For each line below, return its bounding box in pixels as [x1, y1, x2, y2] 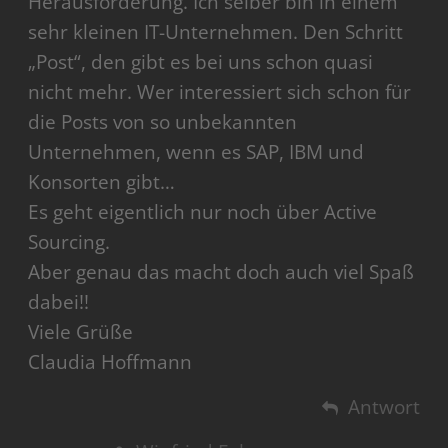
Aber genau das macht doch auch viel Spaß [28, 258, 415, 285]
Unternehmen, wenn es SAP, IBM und [28, 138, 365, 165]
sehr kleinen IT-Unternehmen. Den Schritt [28, 18, 404, 45]
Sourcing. [28, 228, 111, 255]
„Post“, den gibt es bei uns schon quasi [28, 48, 374, 75]
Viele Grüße [28, 318, 134, 345]
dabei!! [28, 288, 90, 315]
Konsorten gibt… [28, 168, 176, 195]
